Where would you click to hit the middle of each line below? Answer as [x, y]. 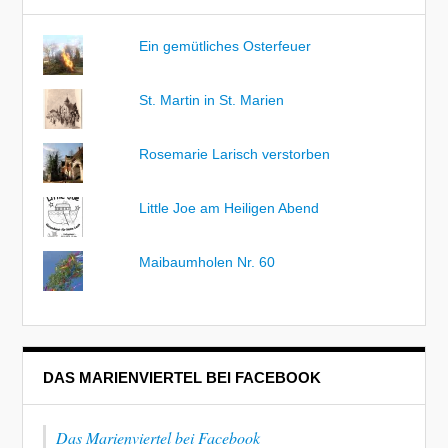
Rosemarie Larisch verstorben [235, 153]
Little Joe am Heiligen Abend [229, 207]
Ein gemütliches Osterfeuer [225, 45]
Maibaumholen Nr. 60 [207, 261]
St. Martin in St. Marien [212, 99]
